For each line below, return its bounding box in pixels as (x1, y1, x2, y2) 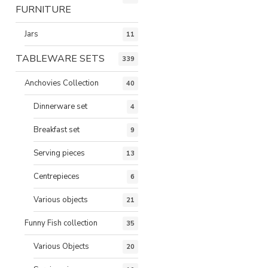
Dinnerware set (33, 100, 87, 112)
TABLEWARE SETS (16, 51, 105, 65)
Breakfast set (33, 124, 80, 135)
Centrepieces (33, 170, 80, 182)
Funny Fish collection (25, 217, 98, 229)
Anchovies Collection (25, 77, 99, 89)
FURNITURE (16, 2, 71, 16)
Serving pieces (33, 147, 85, 159)
